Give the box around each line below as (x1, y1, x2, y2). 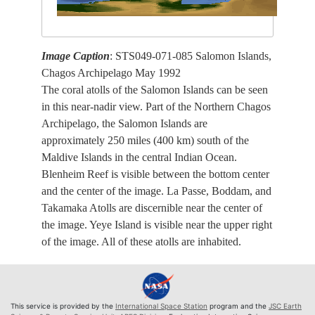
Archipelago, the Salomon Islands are (41, 117, 208, 129)
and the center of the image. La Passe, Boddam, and (41, 184, 272, 197)
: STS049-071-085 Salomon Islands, (110, 49, 272, 62)
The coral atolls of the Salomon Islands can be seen (41, 83, 269, 96)
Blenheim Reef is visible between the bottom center (41, 167, 270, 180)
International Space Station (115, 301, 207, 310)
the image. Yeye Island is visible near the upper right (41, 218, 273, 231)
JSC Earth (269, 301, 302, 310)
